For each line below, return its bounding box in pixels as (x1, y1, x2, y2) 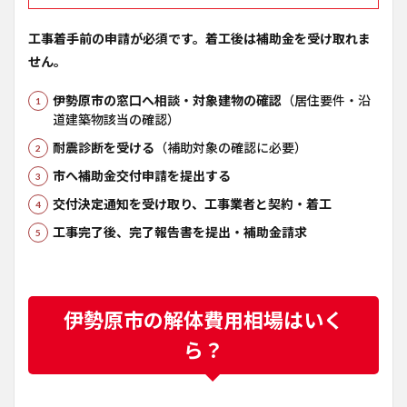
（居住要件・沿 (282, 93, 371, 108)
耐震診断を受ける (53, 140, 154, 155)
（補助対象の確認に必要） (154, 140, 307, 155)
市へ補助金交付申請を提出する (53, 168, 231, 184)
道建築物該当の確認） (53, 112, 180, 127)
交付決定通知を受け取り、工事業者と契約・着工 (53, 196, 332, 212)
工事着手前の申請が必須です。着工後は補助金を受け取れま (28, 31, 371, 46)
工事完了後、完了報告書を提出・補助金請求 (53, 224, 307, 240)
